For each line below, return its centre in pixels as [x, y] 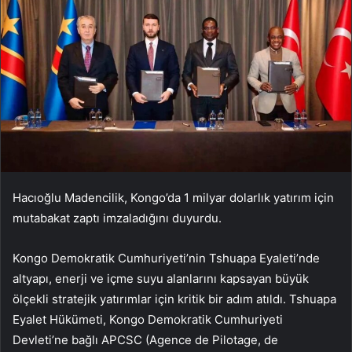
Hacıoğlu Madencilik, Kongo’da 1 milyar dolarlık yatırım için [173, 198]
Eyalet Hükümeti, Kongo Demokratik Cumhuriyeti [148, 320]
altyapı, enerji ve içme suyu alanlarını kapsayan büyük [161, 279]
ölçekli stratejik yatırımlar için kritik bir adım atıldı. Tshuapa [174, 299]
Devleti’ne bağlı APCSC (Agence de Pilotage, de [145, 340]
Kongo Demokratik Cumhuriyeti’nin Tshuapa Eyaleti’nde [166, 258]
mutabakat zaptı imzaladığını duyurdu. [117, 218]
